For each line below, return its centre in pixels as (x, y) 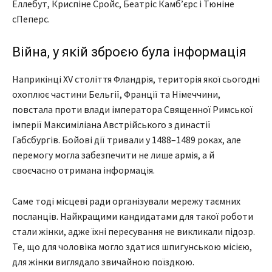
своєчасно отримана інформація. (83, 170)
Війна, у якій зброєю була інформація (129, 52)
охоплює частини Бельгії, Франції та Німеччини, (116, 94)
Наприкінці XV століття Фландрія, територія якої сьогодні (136, 79)
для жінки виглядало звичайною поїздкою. (103, 262)
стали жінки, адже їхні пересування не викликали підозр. (134, 232)
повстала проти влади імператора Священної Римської (132, 110)
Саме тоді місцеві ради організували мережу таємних (126, 201)
